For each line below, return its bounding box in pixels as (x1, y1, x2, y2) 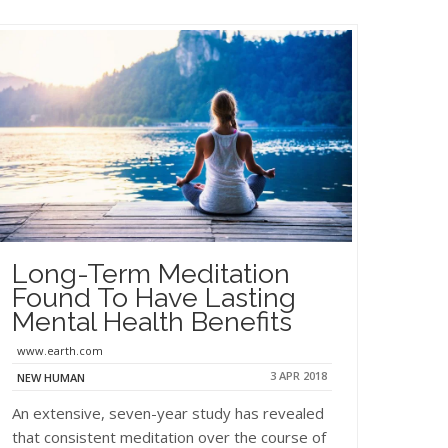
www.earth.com (17, 342, 103, 358)
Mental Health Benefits (12, 305, 292, 337)
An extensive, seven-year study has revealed (12, 402, 324, 423)
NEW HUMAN (17, 369, 85, 385)
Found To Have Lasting (12, 281, 296, 313)
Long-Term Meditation (12, 257, 290, 289)
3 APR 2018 (270, 367, 327, 383)
